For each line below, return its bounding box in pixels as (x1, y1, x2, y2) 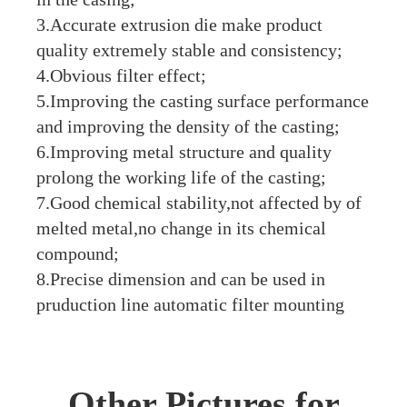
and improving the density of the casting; (36, 116, 340, 137)
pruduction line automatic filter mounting (36, 294, 344, 315)
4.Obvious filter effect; (36, 65, 206, 86)
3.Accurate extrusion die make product (36, 15, 323, 35)
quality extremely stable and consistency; (36, 40, 342, 61)
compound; (36, 243, 119, 264)
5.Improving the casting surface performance (36, 91, 369, 112)
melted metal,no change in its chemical (36, 218, 326, 239)
